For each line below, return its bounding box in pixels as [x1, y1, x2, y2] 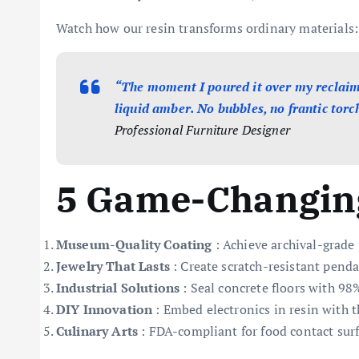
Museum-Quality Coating [56, 236, 212, 253]
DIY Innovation [56, 301, 153, 318]
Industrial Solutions [56, 279, 180, 296]
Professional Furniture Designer [115, 121, 290, 139]
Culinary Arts [56, 322, 139, 340]
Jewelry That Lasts [56, 257, 170, 275]
